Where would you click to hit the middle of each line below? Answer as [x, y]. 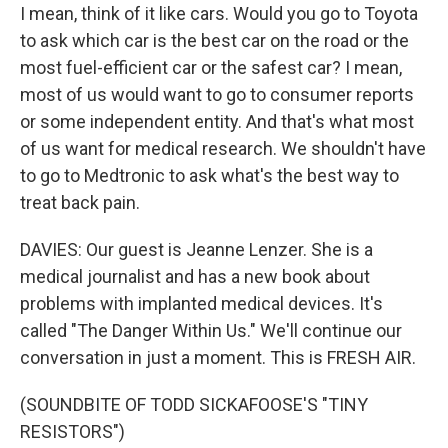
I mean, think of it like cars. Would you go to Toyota [219, 13]
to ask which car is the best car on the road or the [214, 40]
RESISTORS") [72, 431]
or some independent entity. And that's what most [217, 121]
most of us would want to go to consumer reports [217, 94]
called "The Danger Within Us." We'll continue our [211, 330]
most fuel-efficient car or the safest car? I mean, [211, 67]
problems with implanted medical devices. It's [201, 303]
